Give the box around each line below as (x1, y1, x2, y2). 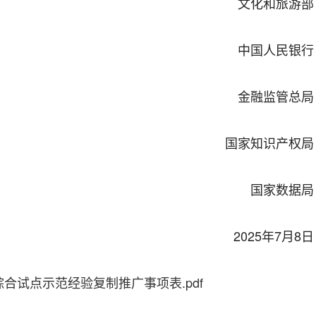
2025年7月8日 (233, 226, 315, 245)
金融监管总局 (238, 87, 315, 105)
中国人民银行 (238, 40, 315, 59)
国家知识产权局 (225, 133, 315, 152)
